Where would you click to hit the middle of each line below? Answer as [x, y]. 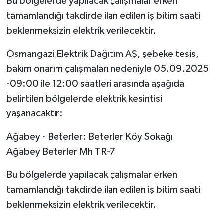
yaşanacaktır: [34, 114]
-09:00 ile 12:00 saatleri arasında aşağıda [95, 84]
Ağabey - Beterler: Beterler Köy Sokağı [89, 137]
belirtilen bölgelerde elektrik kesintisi [84, 99]
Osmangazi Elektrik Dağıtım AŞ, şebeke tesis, [102, 54]
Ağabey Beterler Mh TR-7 [61, 152]
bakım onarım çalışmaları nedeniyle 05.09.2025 [107, 69]
